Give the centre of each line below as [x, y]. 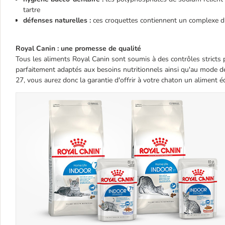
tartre [32, 10]
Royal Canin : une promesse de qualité [78, 48]
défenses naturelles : [57, 20]
